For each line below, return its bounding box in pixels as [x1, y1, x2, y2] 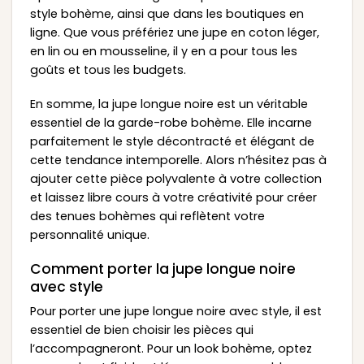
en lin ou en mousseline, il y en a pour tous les [29, 43, 297, 60]
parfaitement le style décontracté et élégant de [29, 133, 314, 150]
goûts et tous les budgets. [29, 62, 186, 79]
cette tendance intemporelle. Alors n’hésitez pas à [29, 152, 327, 169]
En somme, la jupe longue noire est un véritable [29, 96, 308, 113]
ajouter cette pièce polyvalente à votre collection [29, 171, 322, 188]
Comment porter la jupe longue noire [29, 258, 296, 279]
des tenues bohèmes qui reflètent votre [29, 208, 265, 225]
